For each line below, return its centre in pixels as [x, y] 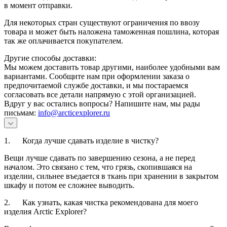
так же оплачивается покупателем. [65, 41]
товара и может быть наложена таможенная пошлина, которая [111, 31]
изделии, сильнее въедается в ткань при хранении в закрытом [111, 176]
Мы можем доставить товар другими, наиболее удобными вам [112, 67]
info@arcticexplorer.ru [74, 112]
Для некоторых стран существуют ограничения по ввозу [102, 22]
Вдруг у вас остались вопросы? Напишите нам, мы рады [102, 103]
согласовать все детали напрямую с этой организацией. [100, 94]
